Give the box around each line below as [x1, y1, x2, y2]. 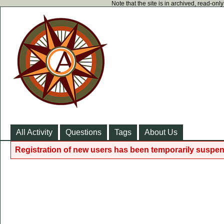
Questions [65, 128, 101, 136]
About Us [144, 128, 177, 136]
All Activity [16, 128, 52, 136]
